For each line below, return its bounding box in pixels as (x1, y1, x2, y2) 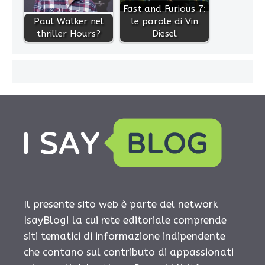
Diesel (152, 28, 177, 40)
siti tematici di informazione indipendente (24, 230, 225, 243)
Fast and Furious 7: (123, 4, 206, 15)
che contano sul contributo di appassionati (24, 246, 234, 258)
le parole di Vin (131, 16, 198, 27)
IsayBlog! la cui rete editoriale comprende (24, 214, 227, 227)
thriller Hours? (37, 28, 101, 40)
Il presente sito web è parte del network (24, 198, 218, 211)
